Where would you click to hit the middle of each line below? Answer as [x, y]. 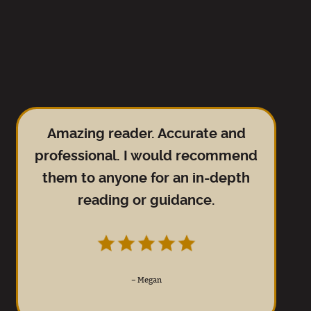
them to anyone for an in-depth [146, 178]
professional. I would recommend [146, 156]
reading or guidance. [146, 201]
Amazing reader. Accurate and [146, 134]
